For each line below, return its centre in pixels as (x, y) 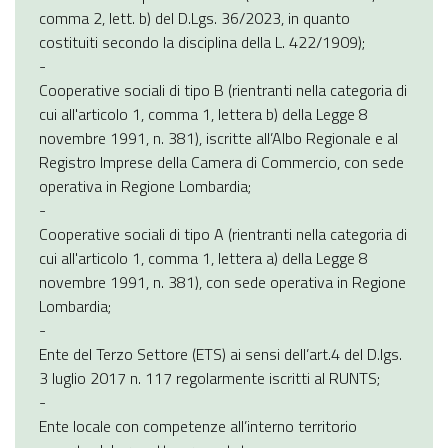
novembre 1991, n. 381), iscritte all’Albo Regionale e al (218, 137)
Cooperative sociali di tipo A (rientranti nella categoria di (223, 233)
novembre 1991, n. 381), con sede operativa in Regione (222, 281)
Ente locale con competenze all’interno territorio (198, 425)
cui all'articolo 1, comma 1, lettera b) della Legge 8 (203, 113)
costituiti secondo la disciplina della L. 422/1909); (202, 41)
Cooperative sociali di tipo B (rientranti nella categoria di (223, 89)
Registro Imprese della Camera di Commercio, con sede (221, 161)
